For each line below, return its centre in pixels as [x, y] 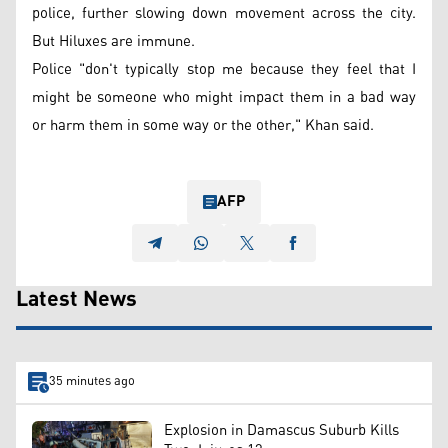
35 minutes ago [91, 382]
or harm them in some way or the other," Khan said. [203, 125]
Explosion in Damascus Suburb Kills [281, 430]
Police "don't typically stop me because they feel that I [224, 69]
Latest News [76, 299]
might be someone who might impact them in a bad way [224, 97]
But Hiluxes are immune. [113, 41]
